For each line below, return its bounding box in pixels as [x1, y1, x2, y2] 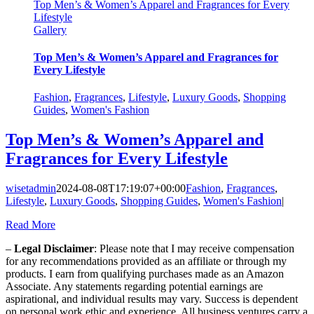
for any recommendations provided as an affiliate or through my [6, 255, 287, 268]
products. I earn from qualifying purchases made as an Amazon [6, 268, 284, 280]
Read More [6, 219, 55, 231]
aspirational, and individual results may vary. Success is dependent [6, 293, 298, 306]
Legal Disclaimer [14, 243, 94, 255]
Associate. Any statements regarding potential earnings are [6, 280, 263, 293]
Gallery [34, 23, 67, 36]
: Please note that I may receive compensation [94, 243, 294, 255]
